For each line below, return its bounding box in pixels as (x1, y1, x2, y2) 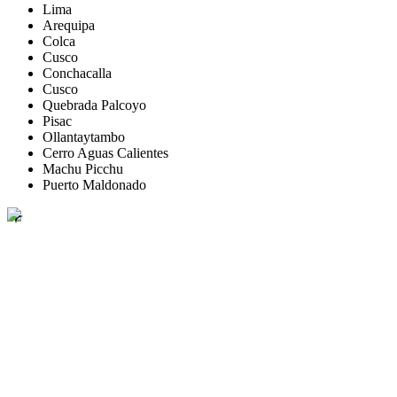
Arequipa (43, 17, 95, 33)
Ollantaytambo (43, 128, 125, 144)
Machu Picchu (43, 160, 123, 176)
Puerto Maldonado (43, 176, 146, 192)
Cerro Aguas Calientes (43, 144, 168, 160)
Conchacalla (43, 65, 112, 81)
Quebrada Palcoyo (43, 97, 146, 113)
